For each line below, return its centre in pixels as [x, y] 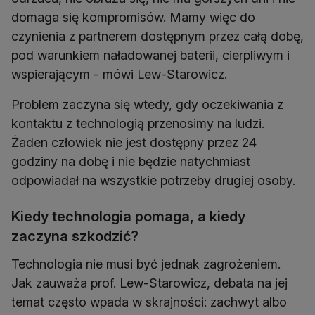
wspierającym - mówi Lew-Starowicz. [119, 75]
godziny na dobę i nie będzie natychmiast [131, 162]
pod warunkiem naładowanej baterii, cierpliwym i [150, 56]
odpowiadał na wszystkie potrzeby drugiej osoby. [153, 181]
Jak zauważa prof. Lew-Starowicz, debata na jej [149, 283]
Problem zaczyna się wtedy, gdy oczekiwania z [147, 105]
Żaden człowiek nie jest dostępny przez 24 [134, 143]
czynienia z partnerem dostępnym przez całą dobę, [157, 37]
